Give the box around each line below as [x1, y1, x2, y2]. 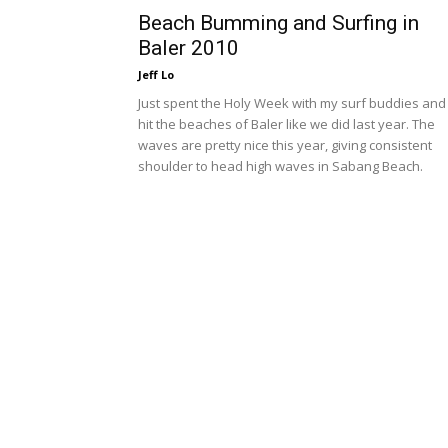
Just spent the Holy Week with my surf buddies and [138, 94, 446, 112]
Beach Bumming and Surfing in [138, 11, 419, 35]
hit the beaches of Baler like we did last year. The [138, 115, 435, 133]
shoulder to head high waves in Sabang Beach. [138, 157, 423, 175]
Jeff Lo [138, 67, 174, 82]
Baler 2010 [138, 36, 239, 60]
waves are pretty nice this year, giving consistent [138, 136, 432, 154]
